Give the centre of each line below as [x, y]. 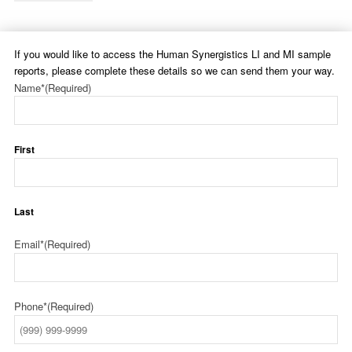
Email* [29, 244]
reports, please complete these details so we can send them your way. [174, 71]
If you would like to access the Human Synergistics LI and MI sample [172, 54]
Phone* [31, 306]
